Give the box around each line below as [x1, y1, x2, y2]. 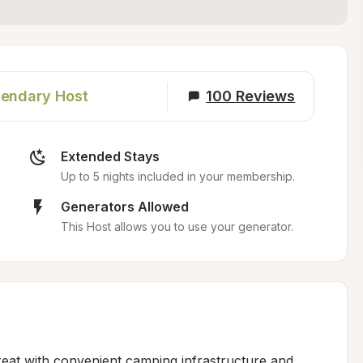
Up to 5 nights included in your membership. [60, 169, 295, 183]
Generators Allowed [60, 199, 189, 215]
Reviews [235, 88, 296, 105]
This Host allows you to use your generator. [60, 220, 293, 233]
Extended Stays [60, 148, 160, 164]
